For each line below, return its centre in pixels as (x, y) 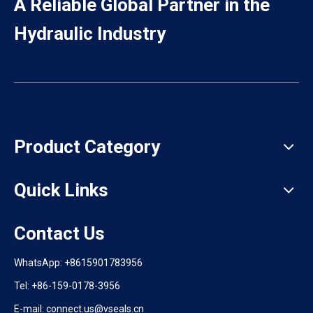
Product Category (87, 146)
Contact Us (59, 233)
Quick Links (61, 190)
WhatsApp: (39, 262)
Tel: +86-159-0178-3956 (67, 285)
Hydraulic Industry (90, 33)
